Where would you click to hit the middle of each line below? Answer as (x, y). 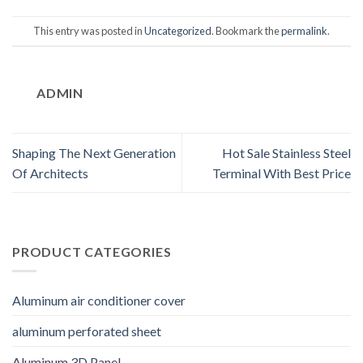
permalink (304, 30)
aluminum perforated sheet (87, 331)
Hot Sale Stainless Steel (286, 152)
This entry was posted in (89, 30)
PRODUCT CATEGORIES (92, 251)
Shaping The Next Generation (94, 152)
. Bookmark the (246, 30)
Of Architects (50, 173)
